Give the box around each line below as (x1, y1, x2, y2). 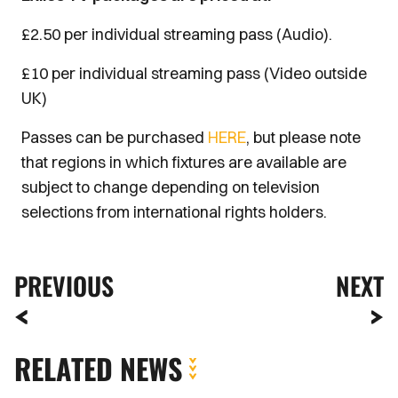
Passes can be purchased (21, 127, 208, 147)
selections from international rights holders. (21, 202, 327, 222)
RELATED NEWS (14, 347, 182, 389)
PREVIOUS (14, 267, 114, 304)
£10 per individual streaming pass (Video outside (21, 63, 367, 84)
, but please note (246, 127, 361, 147)
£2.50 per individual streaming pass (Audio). (21, 24, 332, 44)
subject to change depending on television (21, 177, 320, 197)
